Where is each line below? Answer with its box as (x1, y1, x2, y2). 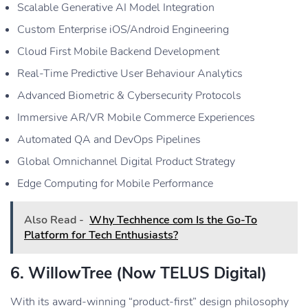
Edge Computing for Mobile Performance (17, 175, 213, 191)
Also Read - (24, 212, 84, 228)
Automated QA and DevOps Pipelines (17, 131, 201, 147)
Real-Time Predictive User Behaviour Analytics (17, 65, 243, 81)
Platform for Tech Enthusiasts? (24, 227, 178, 243)
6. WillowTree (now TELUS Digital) (10, 262, 267, 284)
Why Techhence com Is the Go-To (89, 212, 257, 228)
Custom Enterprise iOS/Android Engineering (17, 21, 229, 37)
